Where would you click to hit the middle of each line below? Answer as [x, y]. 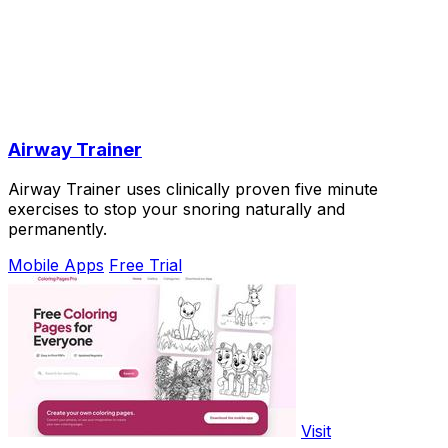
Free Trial [145, 265]
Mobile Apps [56, 265]
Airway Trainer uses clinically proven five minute [193, 189]
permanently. [57, 229]
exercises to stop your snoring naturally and [176, 209]
